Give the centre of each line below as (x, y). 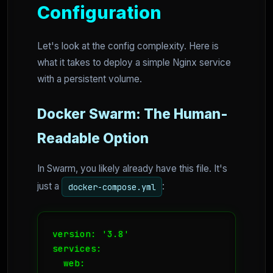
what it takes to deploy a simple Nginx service (134, 63)
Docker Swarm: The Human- (133, 114)
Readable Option (93, 138)
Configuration (99, 13)
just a (49, 186)
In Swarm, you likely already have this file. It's (132, 169)
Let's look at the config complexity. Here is (128, 46)
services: (77, 248)
